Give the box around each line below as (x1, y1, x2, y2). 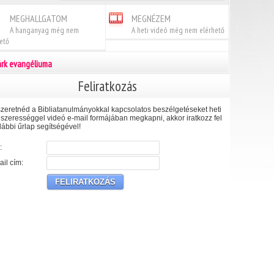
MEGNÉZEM (131, 12, 171, 24)
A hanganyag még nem (10, 24, 79, 35)
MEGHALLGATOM (10, 12, 67, 24)
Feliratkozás (78, 77, 137, 95)
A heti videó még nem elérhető (131, 24, 224, 35)
